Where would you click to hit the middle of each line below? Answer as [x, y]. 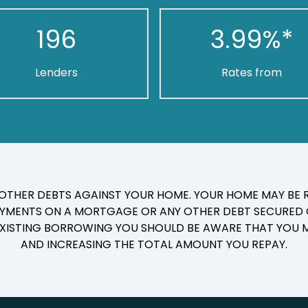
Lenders [56, 73]
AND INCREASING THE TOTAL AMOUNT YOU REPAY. [154, 244]
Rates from [252, 73]
